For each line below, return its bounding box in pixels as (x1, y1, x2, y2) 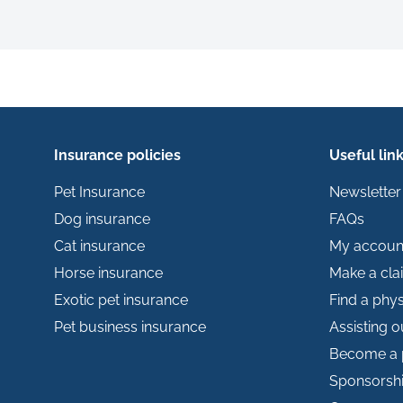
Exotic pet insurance (54, 291, 188, 309)
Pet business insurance (54, 318, 206, 336)
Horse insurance (54, 264, 163, 282)
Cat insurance (54, 237, 145, 255)
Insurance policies (54, 147, 181, 165)
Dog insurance (54, 210, 150, 228)
